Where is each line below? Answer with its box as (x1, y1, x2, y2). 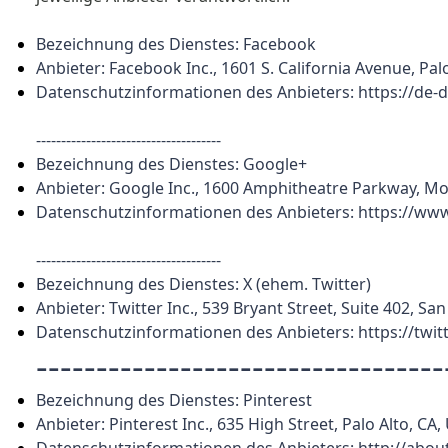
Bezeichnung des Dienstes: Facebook (36, 33, 320, 55)
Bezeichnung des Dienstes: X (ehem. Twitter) (36, 273, 371, 295)
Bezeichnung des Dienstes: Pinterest (36, 389, 316, 411)
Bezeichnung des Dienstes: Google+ (36, 153, 311, 175)
